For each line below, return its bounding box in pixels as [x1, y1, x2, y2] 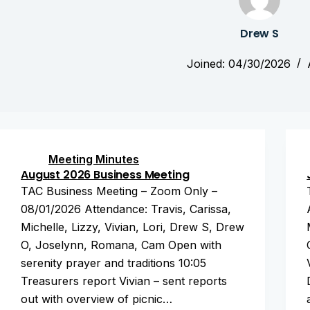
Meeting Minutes [48, 152, 139, 166]
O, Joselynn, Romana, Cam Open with [21, 238, 221, 252]
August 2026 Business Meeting [21, 167, 190, 183]
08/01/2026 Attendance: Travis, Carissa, [21, 202, 231, 216]
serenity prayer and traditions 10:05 [21, 256, 206, 270]
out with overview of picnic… [21, 292, 172, 306]
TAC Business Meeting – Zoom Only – [21, 184, 217, 198]
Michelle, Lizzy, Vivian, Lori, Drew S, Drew [21, 220, 244, 234]
